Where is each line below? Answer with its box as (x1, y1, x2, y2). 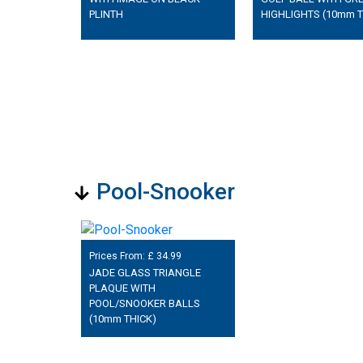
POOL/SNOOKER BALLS (88, 297, 200, 310)
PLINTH (88, 7, 123, 20)
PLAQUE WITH (88, 282, 156, 295)
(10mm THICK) (88, 313, 156, 326)
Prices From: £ (88, 250, 156, 262)
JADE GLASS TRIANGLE (88, 267, 201, 280)
